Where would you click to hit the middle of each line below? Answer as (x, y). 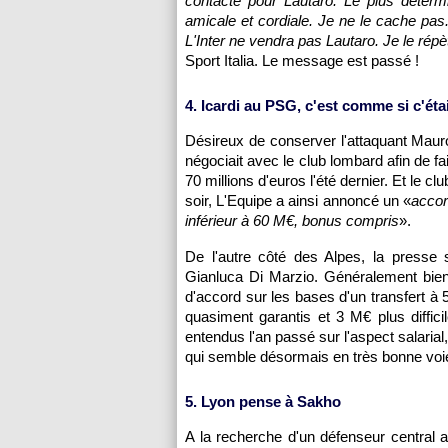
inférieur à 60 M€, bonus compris (292, 220)
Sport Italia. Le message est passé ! (302, 60)
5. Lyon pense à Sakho (263, 401)
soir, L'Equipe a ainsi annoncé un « (298, 200)
